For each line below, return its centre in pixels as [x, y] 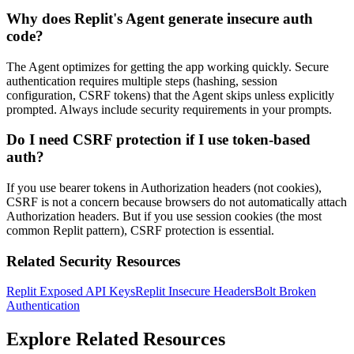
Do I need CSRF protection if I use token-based [158, 140]
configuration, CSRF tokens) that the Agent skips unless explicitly [170, 95]
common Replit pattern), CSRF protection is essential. [140, 230]
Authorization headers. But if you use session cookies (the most [164, 216]
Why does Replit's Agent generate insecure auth [160, 18]
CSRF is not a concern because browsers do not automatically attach [177, 202]
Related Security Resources [93, 261]
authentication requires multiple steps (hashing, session [142, 81]
